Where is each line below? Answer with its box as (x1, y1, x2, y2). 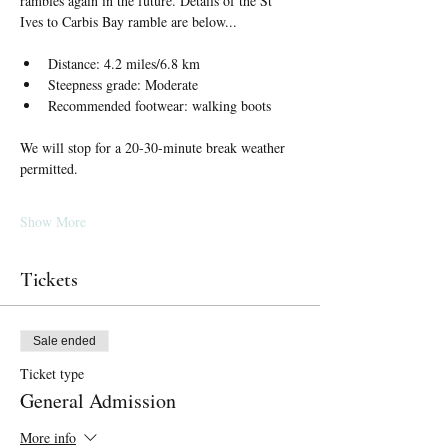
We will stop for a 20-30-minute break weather (20, 138, 289, 157)
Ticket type (20, 364, 84, 383)
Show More (20, 212, 86, 231)
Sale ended (33, 334, 96, 348)
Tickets (20, 268, 78, 292)
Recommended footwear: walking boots (48, 96, 271, 115)
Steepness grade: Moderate (48, 75, 198, 94)
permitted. (20, 159, 78, 178)
